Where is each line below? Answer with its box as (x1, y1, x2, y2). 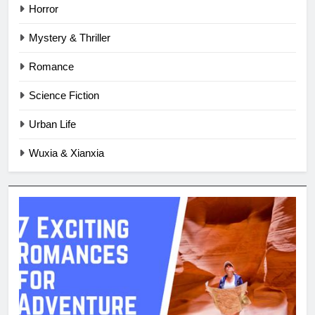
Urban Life (29, 117, 76, 130)
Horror (29, 2, 58, 15)
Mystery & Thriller (29, 31, 110, 44)
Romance (29, 60, 74, 72)
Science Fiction (29, 89, 99, 101)
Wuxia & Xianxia (29, 146, 104, 159)
